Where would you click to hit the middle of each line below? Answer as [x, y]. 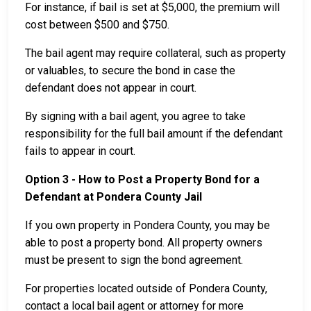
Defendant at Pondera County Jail [114, 197]
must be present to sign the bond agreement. [134, 260]
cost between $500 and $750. [97, 25]
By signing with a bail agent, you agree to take [135, 117]
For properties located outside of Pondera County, [146, 289]
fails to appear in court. [80, 151]
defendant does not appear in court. [111, 88]
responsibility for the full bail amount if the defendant [154, 134]
